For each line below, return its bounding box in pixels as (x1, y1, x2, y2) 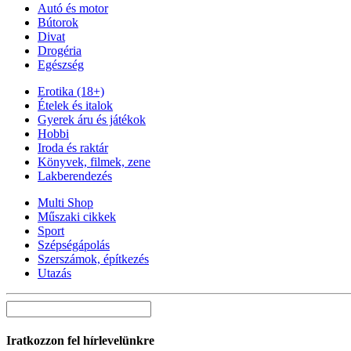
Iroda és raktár (38, 141, 108, 155)
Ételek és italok (38, 99, 113, 113)
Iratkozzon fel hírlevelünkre (6, 334, 154, 348)
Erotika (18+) (38, 85, 104, 99)
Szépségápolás (38, 238, 110, 252)
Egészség (38, 58, 84, 72)
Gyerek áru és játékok (38, 113, 146, 127)
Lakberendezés (38, 169, 112, 183)
